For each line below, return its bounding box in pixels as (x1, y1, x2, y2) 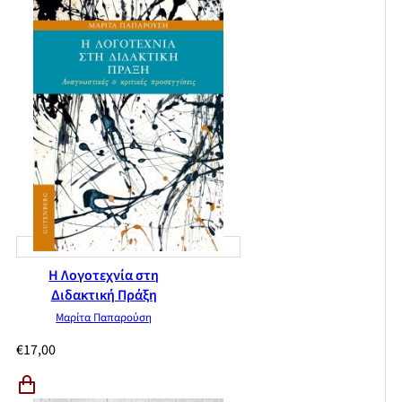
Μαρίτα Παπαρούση (56, 310, 153, 327)
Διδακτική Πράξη (50, 285, 157, 306)
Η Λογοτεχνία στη (48, 266, 160, 286)
